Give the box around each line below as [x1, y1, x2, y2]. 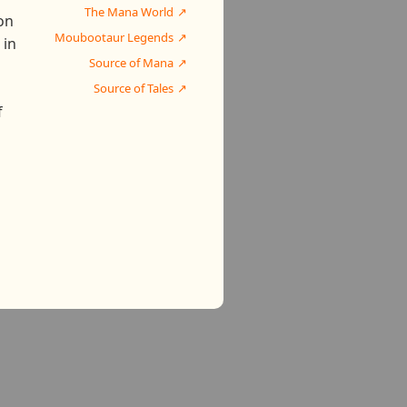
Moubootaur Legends [55, 29, 174, 45]
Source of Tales [94, 80, 174, 96]
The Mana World [84, 4, 174, 20]
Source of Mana [89, 55, 174, 71]
